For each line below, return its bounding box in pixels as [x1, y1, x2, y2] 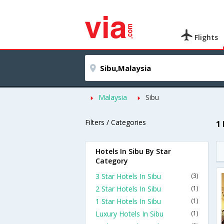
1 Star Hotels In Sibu [95, 196, 161, 206]
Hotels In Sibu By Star [95, 146, 171, 156]
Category [95, 156, 128, 165]
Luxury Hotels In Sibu [95, 209, 163, 218]
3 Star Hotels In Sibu [95, 171, 161, 181]
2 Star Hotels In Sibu [95, 184, 161, 193]
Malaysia [98, 92, 127, 102]
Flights [192, 32, 218, 42]
